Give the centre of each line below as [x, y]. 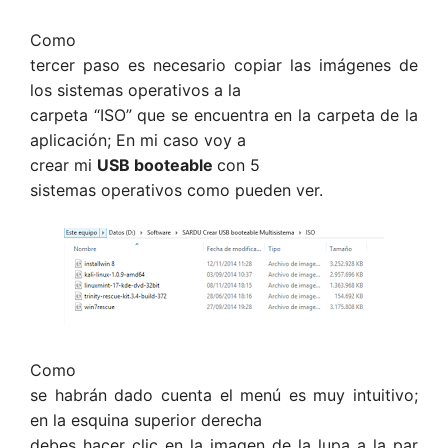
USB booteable [157, 165]
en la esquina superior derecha [146, 420]
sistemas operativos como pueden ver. [176, 190]
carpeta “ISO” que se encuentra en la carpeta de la [224, 115]
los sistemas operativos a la [135, 90]
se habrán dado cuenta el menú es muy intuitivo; [224, 395]
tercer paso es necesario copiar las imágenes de [224, 65]
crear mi [63, 165]
